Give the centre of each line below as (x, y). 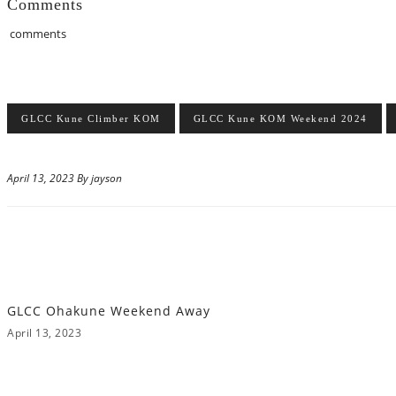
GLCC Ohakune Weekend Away (109, 311)
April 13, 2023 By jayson (65, 178)
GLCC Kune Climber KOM (91, 118)
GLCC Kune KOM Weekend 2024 (280, 118)
